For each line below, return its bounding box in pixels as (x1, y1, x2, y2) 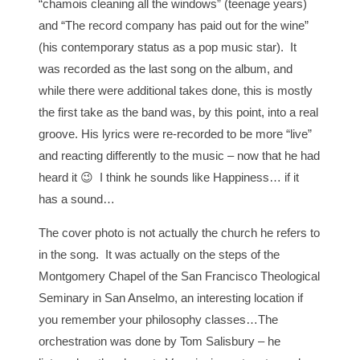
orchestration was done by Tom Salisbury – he (39, 334, 281, 349)
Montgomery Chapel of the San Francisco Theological (39, 269, 321, 284)
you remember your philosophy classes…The (39, 313, 279, 327)
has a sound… (39, 192, 119, 207)
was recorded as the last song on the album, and (39, 62, 293, 76)
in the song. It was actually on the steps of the (39, 247, 280, 262)
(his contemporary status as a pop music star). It (39, 40, 297, 55)
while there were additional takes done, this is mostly (39, 84, 313, 98)
